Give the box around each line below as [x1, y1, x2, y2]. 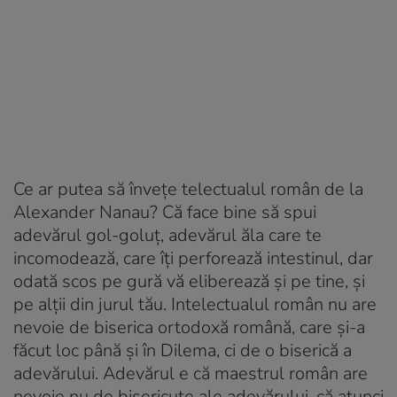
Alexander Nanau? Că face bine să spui [13, 199, 316, 224]
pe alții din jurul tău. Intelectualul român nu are [13, 292, 377, 316]
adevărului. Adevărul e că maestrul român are [13, 361, 368, 385]
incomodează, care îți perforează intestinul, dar [13, 245, 373, 270]
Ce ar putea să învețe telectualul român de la [13, 176, 363, 201]
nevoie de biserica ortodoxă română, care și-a [13, 315, 365, 339]
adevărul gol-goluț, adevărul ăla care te [13, 222, 322, 247]
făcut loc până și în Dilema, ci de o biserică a [13, 338, 352, 362]
